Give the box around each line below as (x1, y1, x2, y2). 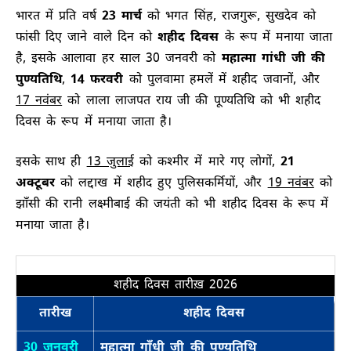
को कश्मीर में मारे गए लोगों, (133, 154, 281, 171)
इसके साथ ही (16, 154, 87, 171)
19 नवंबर (267, 175, 314, 192)
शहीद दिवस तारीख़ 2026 (113, 277, 238, 294)
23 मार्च (101, 8, 143, 25)
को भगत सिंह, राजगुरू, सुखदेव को (142, 8, 317, 25)
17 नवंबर (16, 92, 63, 110)
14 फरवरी (71, 71, 124, 89)
